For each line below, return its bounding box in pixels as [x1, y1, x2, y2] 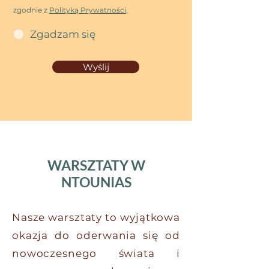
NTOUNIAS [61, 174, 131, 190]
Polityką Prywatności [49, 5, 126, 14]
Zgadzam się [30, 28, 95, 40]
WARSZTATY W [47, 157, 145, 174]
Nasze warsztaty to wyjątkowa [12, 211, 180, 223]
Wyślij [82, 61, 109, 73]
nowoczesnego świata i [12, 247, 180, 259]
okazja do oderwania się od [12, 229, 180, 241]
